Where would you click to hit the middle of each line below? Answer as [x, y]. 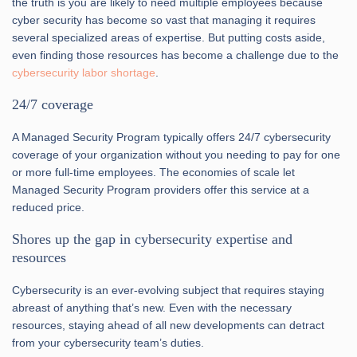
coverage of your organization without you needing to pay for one [176, 154]
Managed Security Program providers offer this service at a [161, 189]
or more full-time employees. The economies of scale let [153, 172]
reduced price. [48, 207]
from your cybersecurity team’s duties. [108, 342]
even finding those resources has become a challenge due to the [175, 55]
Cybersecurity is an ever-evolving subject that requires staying [168, 290]
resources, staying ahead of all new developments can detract [168, 325]
